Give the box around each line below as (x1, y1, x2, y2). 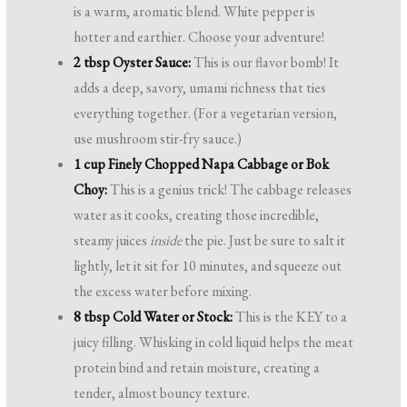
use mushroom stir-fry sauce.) (74, 129, 243, 149)
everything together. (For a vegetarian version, (74, 104, 338, 124)
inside (150, 231, 183, 251)
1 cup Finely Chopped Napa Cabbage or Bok (74, 154, 330, 174)
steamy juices (74, 231, 151, 251)
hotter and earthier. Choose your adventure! (74, 27, 325, 47)
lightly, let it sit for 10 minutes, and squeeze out (74, 256, 342, 276)
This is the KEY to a (233, 307, 348, 327)
